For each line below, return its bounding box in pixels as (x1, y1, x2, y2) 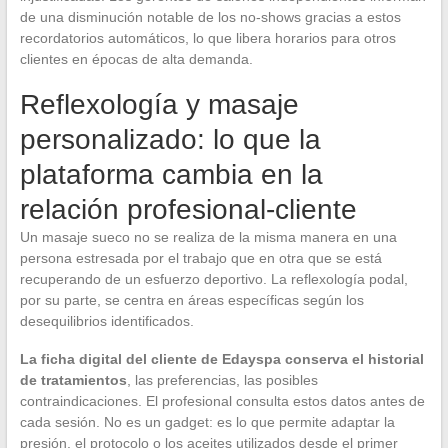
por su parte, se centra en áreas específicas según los (19, 292, 364, 309)
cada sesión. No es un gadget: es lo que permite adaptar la (19, 414, 395, 431)
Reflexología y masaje (19, 89, 299, 121)
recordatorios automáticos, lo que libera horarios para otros (19, 30, 396, 47)
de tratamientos (19, 372, 127, 389)
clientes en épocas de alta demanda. (19, 51, 253, 68)
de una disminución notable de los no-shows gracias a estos (19, 9, 401, 26)
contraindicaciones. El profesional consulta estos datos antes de (19, 393, 425, 410)
